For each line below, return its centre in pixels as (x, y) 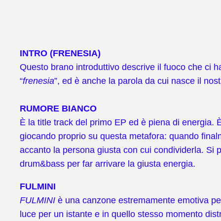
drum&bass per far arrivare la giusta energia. (108, 164)
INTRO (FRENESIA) (60, 53)
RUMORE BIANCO (58, 108)
